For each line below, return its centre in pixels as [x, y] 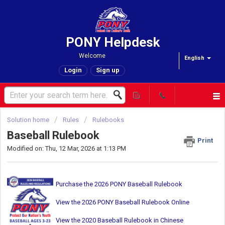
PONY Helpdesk [113, 42]
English [194, 58]
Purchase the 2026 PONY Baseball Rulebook [119, 184]
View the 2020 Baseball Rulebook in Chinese [119, 220]
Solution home [29, 120]
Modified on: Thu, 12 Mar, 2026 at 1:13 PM [67, 149]
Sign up [108, 70]
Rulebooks [108, 120]
